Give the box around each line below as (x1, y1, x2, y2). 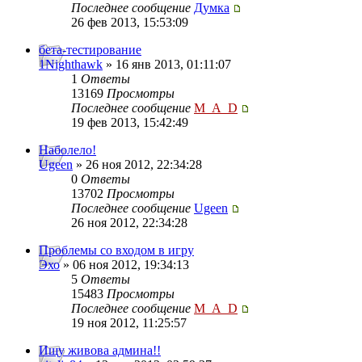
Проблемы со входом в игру (39, 243, 194, 258)
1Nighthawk (39, 57, 103, 72)
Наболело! (39, 143, 96, 158)
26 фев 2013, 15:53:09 (71, 15, 188, 30)
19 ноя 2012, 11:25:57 (71, 316, 187, 330)
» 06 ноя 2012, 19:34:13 (60, 258, 189, 272)
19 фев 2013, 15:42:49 (71, 116, 188, 130)
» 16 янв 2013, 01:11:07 (103, 57, 231, 72)
